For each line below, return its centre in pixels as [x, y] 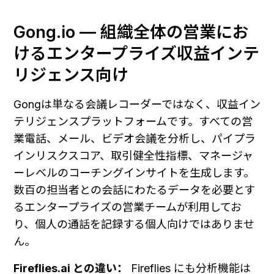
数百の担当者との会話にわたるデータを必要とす [134, 190]
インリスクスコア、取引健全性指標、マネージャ [133, 155]
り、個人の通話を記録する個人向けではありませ [134, 224]
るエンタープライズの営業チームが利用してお [128, 207]
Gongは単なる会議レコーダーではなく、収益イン [137, 104]
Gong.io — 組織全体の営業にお [131, 32]
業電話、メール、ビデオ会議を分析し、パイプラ [135, 138]
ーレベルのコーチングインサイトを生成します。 [134, 172]
